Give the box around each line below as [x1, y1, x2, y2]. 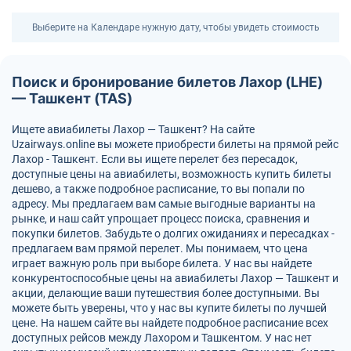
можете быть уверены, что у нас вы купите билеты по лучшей [12, 302, 327, 314]
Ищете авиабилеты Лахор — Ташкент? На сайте [12, 123, 255, 136]
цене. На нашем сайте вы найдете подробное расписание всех [12, 317, 328, 329]
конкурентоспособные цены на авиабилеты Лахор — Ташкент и [12, 272, 338, 284]
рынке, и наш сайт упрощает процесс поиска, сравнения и [12, 212, 309, 225]
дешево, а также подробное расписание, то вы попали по [12, 183, 305, 195]
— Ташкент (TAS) [12, 90, 132, 107]
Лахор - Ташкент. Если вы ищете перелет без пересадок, [12, 153, 298, 165]
